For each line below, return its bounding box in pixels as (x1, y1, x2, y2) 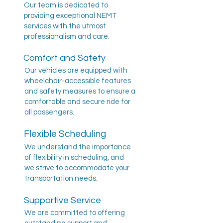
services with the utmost (24, 22, 106, 30)
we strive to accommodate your (24, 164, 129, 172)
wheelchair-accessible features (24, 77, 131, 85)
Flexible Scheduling (24, 129, 106, 139)
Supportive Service (24, 196, 101, 205)
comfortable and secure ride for (24, 98, 130, 106)
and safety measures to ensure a (24, 88, 135, 95)
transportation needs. (24, 175, 98, 182)
